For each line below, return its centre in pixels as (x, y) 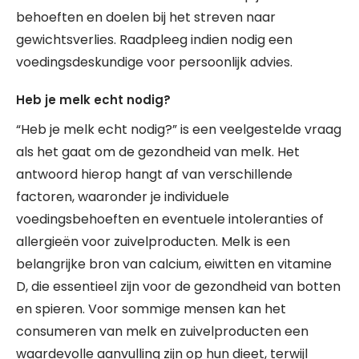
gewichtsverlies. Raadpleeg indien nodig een (154, 40)
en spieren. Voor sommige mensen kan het (151, 309)
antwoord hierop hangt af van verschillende (154, 174)
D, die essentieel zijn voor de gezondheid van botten (178, 286)
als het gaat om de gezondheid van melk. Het (158, 152)
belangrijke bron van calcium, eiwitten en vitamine (174, 264)
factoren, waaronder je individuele (123, 197)
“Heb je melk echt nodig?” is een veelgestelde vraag (179, 129)
